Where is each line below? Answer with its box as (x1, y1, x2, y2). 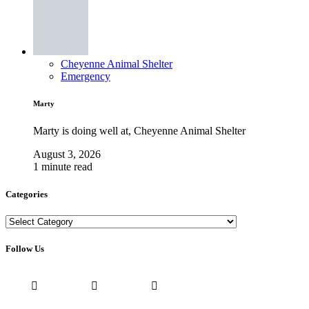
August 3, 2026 (33, 148, 101, 161)
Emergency (61, 70, 110, 82)
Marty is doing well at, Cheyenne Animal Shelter (33, 125, 246, 137)
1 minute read (33, 161, 92, 173)
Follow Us (6, 243, 44, 254)
